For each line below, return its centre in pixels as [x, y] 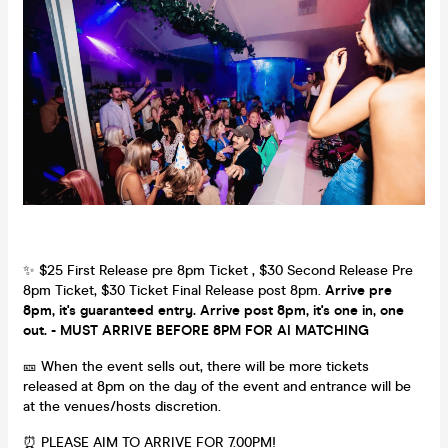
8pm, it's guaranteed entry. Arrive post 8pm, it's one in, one [213, 310]
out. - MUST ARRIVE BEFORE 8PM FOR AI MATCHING [196, 330]
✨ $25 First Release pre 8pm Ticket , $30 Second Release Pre [218, 270]
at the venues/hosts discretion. [122, 406]
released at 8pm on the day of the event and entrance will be [217, 386]
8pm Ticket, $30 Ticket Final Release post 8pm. [172, 290]
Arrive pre [356, 290]
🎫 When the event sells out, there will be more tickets [196, 366]
